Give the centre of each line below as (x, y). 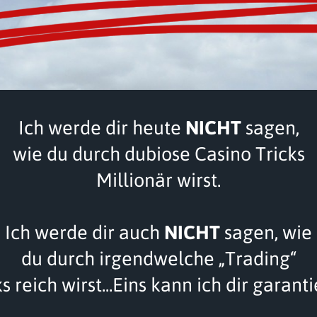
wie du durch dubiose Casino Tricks (158, 154)
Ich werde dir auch (85, 233)
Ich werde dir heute (102, 128)
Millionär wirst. (158, 180)
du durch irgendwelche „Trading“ (158, 259)
